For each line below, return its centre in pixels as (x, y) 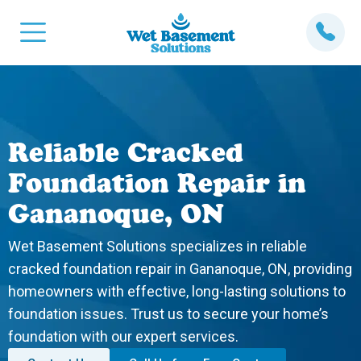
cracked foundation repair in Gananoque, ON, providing (180, 269)
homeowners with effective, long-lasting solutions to (177, 291)
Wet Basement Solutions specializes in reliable (158, 246)
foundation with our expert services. (123, 336)
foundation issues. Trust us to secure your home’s (168, 314)
